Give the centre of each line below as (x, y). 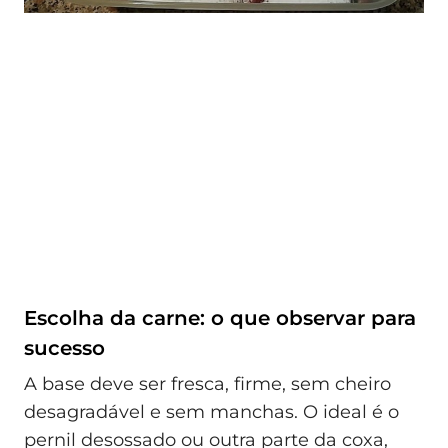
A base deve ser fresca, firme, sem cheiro (207, 383)
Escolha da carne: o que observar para (220, 318)
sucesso (64, 348)
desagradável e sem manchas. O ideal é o (211, 411)
